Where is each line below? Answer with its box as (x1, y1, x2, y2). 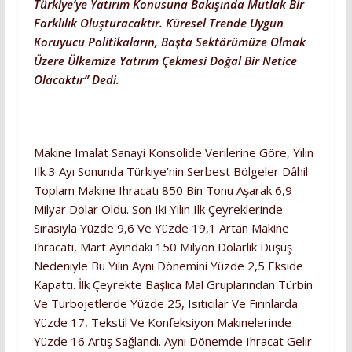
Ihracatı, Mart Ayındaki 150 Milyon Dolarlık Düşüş (33, 238, 292, 255)
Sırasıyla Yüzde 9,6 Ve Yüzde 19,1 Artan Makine (33, 219, 289, 236)
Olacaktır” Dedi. (33, 71, 129, 87)
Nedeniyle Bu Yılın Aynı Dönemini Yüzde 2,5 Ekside (33, 257, 303, 273)
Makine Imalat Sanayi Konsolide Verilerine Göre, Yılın (33, 144, 313, 160)
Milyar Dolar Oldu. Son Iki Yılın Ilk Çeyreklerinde (33, 200, 283, 217)
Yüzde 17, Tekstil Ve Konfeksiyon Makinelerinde (33, 313, 291, 330)
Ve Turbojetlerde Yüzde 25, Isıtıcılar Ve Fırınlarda (33, 295, 298, 311)
